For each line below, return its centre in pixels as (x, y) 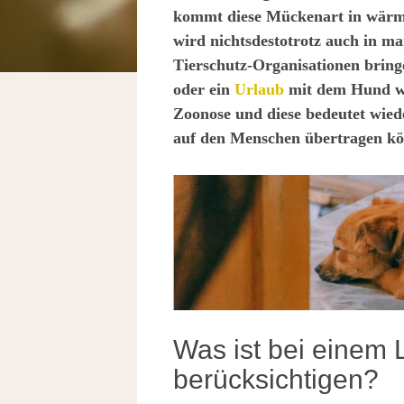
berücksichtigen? (276, 379)
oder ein (204, 89)
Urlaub (259, 89)
